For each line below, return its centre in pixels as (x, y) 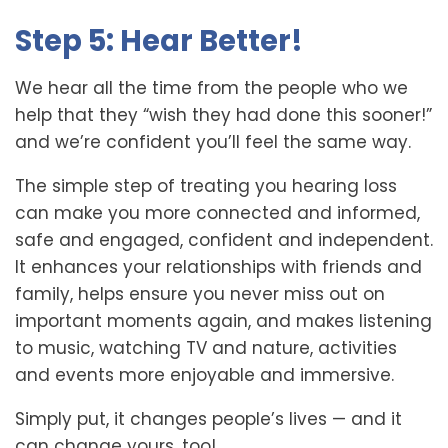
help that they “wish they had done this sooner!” (223, 115)
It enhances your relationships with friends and (218, 267)
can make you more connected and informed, (217, 213)
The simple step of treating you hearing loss (206, 186)
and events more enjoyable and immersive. (204, 375)
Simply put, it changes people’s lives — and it (208, 419)
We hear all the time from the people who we (211, 88)
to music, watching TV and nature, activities (206, 348)
